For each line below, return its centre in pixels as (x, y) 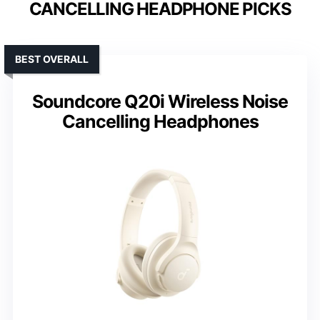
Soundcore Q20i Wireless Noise (160, 102)
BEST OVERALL (52, 59)
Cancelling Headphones (160, 122)
